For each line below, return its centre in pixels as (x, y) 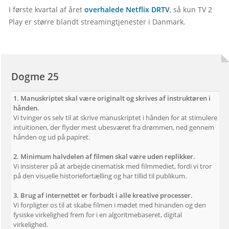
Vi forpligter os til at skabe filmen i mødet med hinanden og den (110, 205)
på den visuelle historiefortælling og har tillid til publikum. (100, 176)
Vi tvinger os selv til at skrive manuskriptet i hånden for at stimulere (115, 117)
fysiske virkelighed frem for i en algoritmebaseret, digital (98, 214)
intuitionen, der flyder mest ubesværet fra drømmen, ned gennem (114, 127)
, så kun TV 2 (191, 9)
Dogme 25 (35, 76)
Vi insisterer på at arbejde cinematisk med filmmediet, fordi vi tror (112, 166)
